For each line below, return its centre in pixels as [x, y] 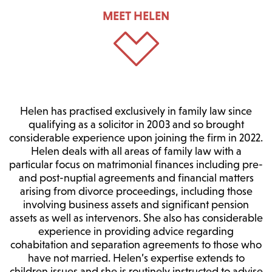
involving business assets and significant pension [136, 205]
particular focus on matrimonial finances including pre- [136, 165]
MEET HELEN [136, 16]
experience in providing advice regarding [136, 232]
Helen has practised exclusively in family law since [136, 111]
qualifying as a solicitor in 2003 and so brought [136, 125]
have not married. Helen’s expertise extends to [136, 258]
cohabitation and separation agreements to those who [136, 245]
